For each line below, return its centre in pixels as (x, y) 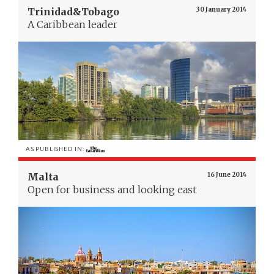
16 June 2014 (227, 175)
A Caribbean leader (72, 24)
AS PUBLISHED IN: (56, 149)
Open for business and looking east (112, 190)
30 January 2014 (221, 9)
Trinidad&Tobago (73, 11)
